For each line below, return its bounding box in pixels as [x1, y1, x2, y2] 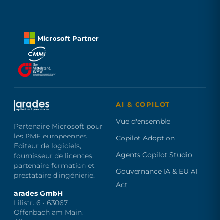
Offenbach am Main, [14, 208, 83, 216]
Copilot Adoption [116, 134, 175, 142]
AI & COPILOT [116, 100, 170, 108]
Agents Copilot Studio [116, 150, 192, 159]
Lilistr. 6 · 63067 [14, 199, 68, 207]
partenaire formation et [14, 161, 95, 170]
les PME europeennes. [14, 132, 88, 140]
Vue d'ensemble [116, 117, 170, 126]
